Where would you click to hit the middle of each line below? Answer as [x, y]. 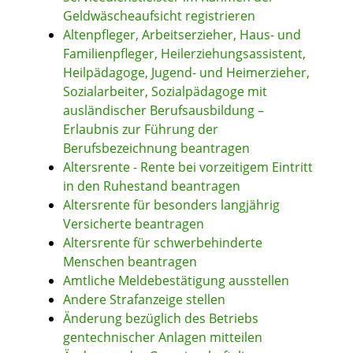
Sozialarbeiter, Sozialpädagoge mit [165, 92]
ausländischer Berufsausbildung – [163, 111]
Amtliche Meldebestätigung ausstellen [176, 281]
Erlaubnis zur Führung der [141, 130]
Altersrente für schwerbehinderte [163, 243]
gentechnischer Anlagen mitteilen [163, 338]
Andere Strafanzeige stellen [144, 300]
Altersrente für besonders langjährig [171, 205]
